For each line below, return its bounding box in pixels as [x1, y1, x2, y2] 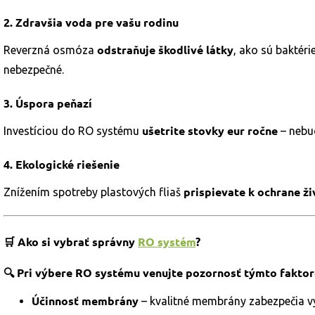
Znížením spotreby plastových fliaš [4, 186, 184, 198]
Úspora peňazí [15, 96, 92, 110]
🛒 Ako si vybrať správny [4, 234, 138, 249]
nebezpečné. [4, 63, 64, 76]
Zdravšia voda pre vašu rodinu [15, 15, 179, 30]
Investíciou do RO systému [4, 124, 142, 137]
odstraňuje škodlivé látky [97, 42, 233, 57]
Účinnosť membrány [32, 293, 139, 308]
